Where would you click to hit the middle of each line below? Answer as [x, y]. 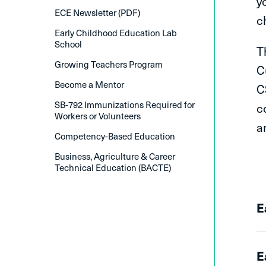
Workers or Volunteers [98, 115]
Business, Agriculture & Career [115, 156]
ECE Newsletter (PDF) [97, 12]
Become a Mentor [89, 84]
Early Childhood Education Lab [116, 32]
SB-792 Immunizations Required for [125, 104]
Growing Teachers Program [109, 64]
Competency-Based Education [115, 136]
